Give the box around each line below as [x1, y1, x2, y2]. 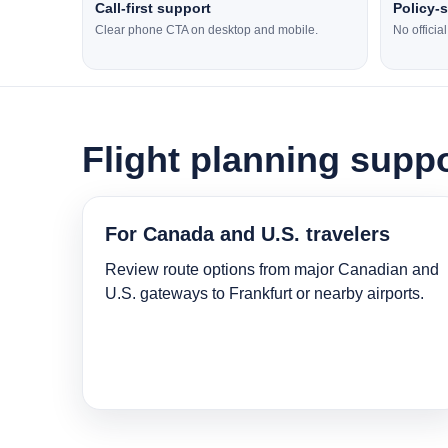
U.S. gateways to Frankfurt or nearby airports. [105, 285, 424, 303]
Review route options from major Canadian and [105, 261, 439, 279]
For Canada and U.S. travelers [105, 223, 390, 246]
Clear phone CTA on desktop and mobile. [95, 23, 318, 38]
